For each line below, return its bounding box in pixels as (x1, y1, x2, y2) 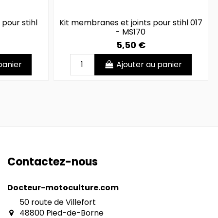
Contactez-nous (7, 154, 98, 170)
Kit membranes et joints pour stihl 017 (59, 17, 202, 29)
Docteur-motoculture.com (7, 182, 119, 193)
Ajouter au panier (116, 59, 182, 71)
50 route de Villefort (19, 196, 96, 208)
